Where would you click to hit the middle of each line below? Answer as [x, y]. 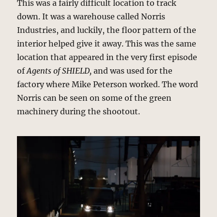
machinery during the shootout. [79, 112]
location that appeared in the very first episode [107, 57]
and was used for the [132, 71]
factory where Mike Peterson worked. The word [108, 85]
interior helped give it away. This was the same [107, 44]
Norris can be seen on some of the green [94, 98]
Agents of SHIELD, [59, 71]
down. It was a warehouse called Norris [91, 17]
